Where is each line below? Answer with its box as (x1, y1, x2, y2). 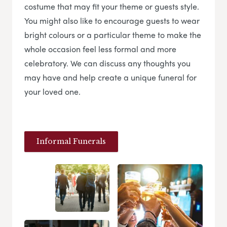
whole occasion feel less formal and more (24, 43, 176, 55)
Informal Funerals (36, 137, 106, 146)
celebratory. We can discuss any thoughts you (24, 57, 191, 69)
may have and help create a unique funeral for (24, 71, 197, 83)
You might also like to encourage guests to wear (24, 14, 200, 26)
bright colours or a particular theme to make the (24, 28, 201, 41)
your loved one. (24, 85, 81, 97)
